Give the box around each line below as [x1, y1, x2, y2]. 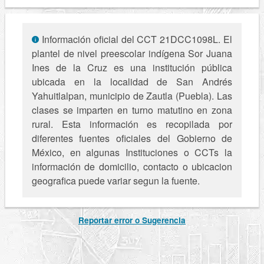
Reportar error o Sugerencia [78, 214, 186, 226]
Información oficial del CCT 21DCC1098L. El [38, 32, 233, 47]
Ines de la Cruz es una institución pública [31, 61, 233, 75]
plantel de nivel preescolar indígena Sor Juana [31, 47, 233, 61]
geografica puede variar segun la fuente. [31, 174, 200, 188]
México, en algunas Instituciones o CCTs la [31, 146, 233, 160]
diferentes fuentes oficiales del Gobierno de [31, 131, 233, 146]
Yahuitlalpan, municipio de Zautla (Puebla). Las [31, 89, 233, 103]
